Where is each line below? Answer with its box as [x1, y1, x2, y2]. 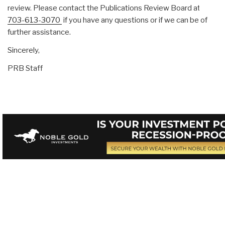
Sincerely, [8, 45, 40, 55]
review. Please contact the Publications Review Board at [8, 3, 202, 13]
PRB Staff [8, 63, 43, 73]
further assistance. [8, 27, 71, 37]
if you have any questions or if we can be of [62, 15, 207, 25]
